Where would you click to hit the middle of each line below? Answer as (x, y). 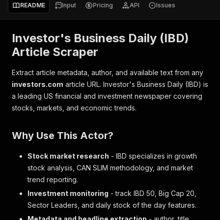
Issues (166, 5)
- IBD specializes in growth (153, 156)
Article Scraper (55, 52)
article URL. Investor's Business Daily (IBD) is (136, 84)
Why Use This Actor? (63, 136)
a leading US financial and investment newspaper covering (107, 96)
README (33, 5)
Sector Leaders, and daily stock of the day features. (112, 205)
